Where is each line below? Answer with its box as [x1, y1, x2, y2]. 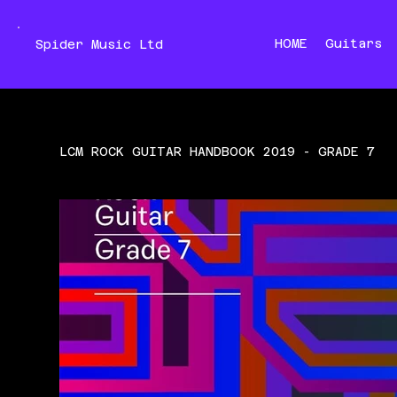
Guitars [325, 36, 383, 51]
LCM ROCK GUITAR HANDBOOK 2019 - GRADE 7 [59, 144, 376, 160]
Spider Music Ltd [35, 37, 163, 52]
